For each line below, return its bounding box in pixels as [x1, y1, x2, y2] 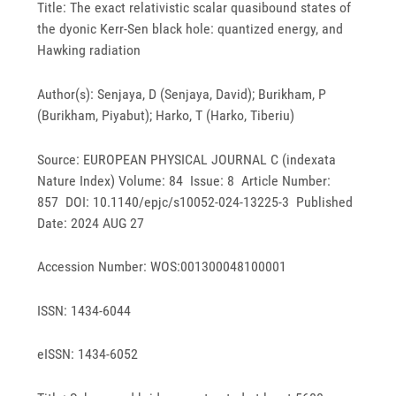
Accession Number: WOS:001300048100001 [37, 258, 287, 276]
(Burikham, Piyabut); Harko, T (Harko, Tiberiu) [37, 107, 295, 125]
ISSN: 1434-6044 [37, 301, 132, 319]
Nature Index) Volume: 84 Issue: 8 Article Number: [37, 171, 331, 189]
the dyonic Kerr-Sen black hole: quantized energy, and [37, 20, 344, 38]
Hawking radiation [37, 42, 141, 59]
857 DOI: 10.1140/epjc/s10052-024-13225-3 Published [37, 193, 354, 210]
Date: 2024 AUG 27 [37, 214, 145, 232]
